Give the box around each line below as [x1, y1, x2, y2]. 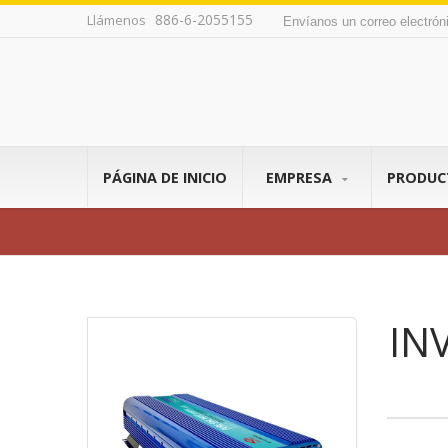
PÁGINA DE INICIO [103, 168, 227, 187]
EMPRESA [266, 168, 336, 187]
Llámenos [87, 11, 149, 29]
